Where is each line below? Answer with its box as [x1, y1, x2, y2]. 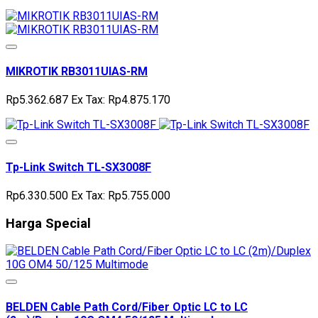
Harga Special [6, 215, 91, 231]
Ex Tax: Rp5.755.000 [71, 188, 170, 202]
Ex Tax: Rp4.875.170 [71, 93, 170, 107]
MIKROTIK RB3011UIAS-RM [6, 65, 148, 79]
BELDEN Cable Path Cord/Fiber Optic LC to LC [6, 300, 248, 314]
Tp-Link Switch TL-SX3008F [6, 160, 151, 174]
